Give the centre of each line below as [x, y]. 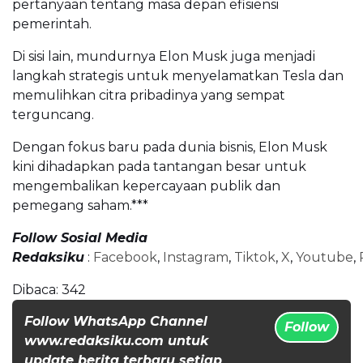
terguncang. [53, 115]
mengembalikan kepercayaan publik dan [146, 186]
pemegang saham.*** [80, 206]
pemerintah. [52, 24]
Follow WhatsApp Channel [116, 322]
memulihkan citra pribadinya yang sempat [149, 96]
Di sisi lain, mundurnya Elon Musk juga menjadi [164, 57]
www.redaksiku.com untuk [116, 341]
